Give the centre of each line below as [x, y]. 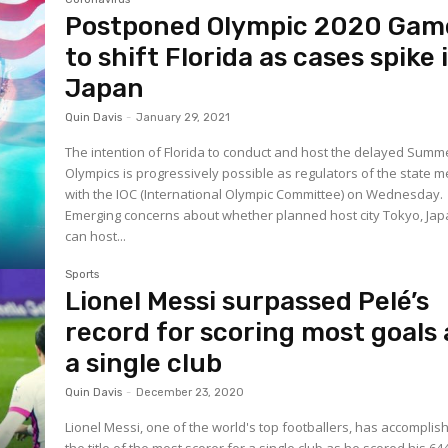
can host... [96, 235]
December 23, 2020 [190, 393]
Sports [82, 275]
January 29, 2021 [183, 117]
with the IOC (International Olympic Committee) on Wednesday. [254, 193]
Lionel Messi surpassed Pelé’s [247, 302]
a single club [144, 364]
